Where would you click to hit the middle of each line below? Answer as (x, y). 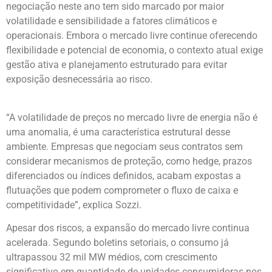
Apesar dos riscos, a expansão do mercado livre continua (128, 228)
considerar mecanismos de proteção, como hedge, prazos (129, 161)
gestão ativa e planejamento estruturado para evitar (117, 65)
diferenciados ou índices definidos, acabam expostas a (124, 175)
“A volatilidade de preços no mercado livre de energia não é (132, 117)
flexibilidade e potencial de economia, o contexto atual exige (134, 50)
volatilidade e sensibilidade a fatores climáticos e (111, 21)
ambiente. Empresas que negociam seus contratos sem (124, 146)
